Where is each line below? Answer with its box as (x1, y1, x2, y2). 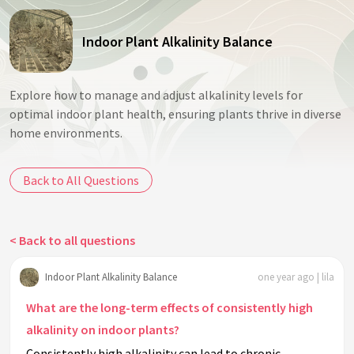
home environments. (9, 125, 122, 141)
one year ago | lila (258, 269, 334, 284)
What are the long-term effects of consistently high (26, 299, 313, 316)
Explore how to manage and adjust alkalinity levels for (9, 87, 303, 103)
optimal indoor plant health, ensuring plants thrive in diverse (9, 106, 341, 122)
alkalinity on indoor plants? (26, 322, 179, 338)
